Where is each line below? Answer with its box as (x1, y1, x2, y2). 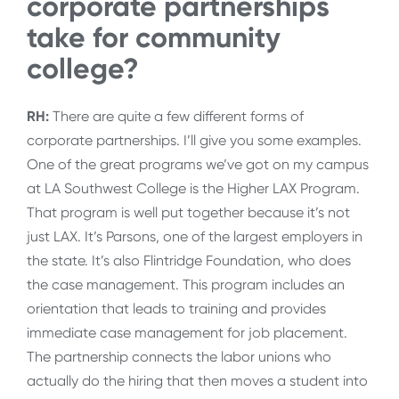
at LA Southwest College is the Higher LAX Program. (27, 180, 360, 198)
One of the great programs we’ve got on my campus (27, 156, 369, 174)
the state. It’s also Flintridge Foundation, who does (27, 252, 351, 270)
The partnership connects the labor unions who (27, 348, 331, 366)
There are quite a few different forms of (49, 108, 304, 126)
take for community (27, 20, 281, 54)
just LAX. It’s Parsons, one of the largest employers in (27, 228, 362, 246)
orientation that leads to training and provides (27, 300, 326, 318)
